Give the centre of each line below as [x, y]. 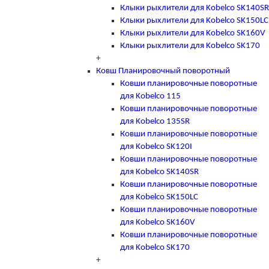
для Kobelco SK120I [156, 147]
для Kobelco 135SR [155, 121]
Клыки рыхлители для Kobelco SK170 [190, 46]
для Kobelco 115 [150, 96]
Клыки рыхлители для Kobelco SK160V [193, 33]
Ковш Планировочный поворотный [163, 71]
